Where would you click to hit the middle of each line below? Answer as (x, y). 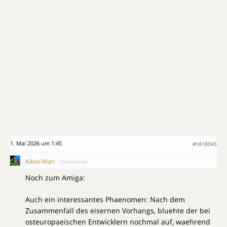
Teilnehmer (74, 162)
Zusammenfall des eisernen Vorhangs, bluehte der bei (118, 211)
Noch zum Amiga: (55, 178)
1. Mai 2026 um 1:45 (36, 143)
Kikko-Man (40, 162)
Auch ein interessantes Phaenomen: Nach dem (105, 200)
